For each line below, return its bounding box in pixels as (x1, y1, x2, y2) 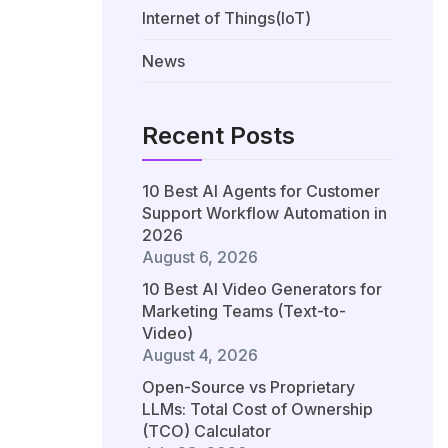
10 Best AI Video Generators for (142, 279, 382, 300)
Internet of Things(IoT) (142, 8, 311, 29)
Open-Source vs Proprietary (142, 377, 355, 398)
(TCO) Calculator (142, 421, 271, 442)
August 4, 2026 (142, 345, 258, 366)
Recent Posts (142, 121, 295, 151)
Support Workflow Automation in (142, 203, 387, 224)
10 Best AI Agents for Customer (142, 181, 380, 202)
